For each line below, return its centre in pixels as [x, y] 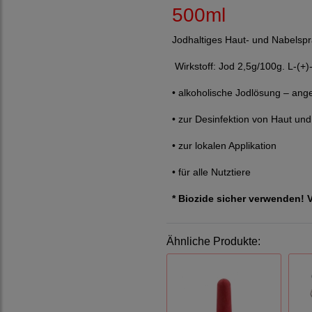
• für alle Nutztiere [211, 172]
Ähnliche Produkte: [213, 241]
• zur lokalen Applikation [224, 145]
